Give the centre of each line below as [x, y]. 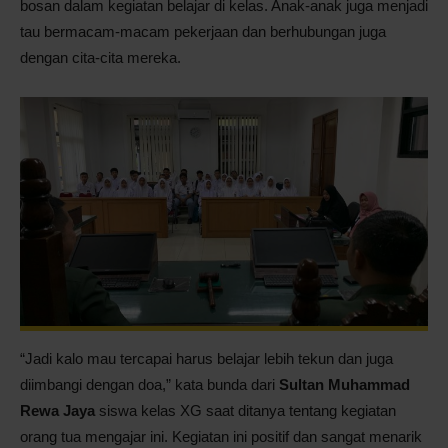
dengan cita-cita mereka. [100, 57]
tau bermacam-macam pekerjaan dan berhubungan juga [203, 31]
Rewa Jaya [57, 411]
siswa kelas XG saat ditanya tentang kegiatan [245, 411]
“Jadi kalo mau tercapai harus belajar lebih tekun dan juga [206, 359]
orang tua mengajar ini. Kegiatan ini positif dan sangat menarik [221, 437]
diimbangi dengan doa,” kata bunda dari [149, 385]
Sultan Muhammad [344, 385]
